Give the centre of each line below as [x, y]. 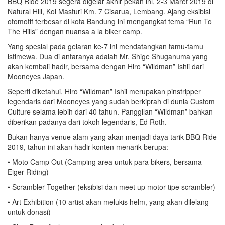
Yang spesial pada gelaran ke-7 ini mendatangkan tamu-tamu [105, 46]
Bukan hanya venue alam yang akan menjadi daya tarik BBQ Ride [112, 137]
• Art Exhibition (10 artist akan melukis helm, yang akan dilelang [108, 202]
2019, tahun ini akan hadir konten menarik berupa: [88, 147]
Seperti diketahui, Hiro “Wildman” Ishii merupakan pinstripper [104, 91]
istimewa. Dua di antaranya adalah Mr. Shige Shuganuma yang [108, 56]
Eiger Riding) [28, 172]
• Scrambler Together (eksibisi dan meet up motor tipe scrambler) [111, 187]
